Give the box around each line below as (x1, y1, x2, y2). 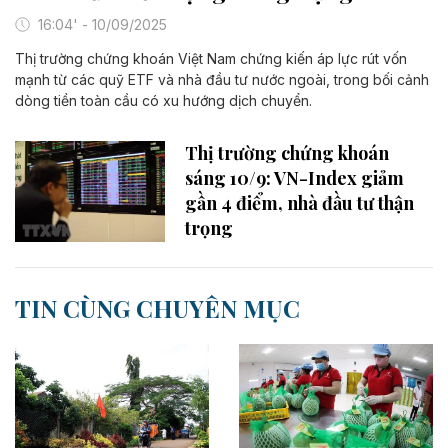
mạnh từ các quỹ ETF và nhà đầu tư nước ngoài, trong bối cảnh (15, 71, 429, 89)
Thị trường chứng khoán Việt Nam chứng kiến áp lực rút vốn (15, 50, 407, 68)
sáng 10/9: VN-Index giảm (185, 166, 404, 191)
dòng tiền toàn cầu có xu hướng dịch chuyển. (15, 92, 312, 110)
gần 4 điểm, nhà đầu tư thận (185, 191, 414, 216)
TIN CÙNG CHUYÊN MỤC (15, 291, 300, 324)
